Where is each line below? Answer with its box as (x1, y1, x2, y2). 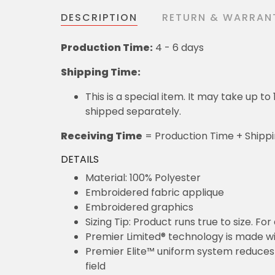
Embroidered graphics (85, 199, 193, 214)
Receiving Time (61, 128, 142, 143)
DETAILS (61, 152, 99, 166)
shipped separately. (85, 104, 181, 118)
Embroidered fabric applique (85, 185, 224, 199)
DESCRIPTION (61, 10, 137, 25)
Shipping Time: (61, 64, 141, 79)
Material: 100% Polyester (85, 170, 201, 185)
